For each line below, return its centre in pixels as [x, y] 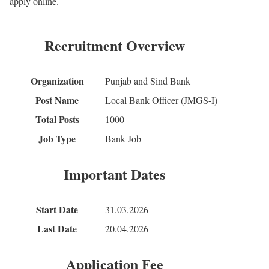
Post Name [57, 100]
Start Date [57, 210]
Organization [57, 81]
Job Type [57, 139]
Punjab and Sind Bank [148, 81]
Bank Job [123, 139]
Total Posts [57, 119]
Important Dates [114, 174]
